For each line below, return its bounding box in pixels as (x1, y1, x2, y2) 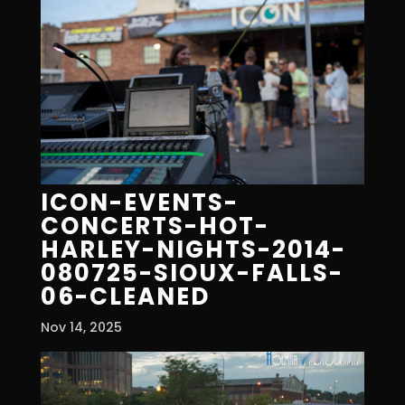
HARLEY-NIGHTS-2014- (40, 232, 346, 266)
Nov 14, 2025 (40, 317, 122, 336)
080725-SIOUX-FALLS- (40, 256, 344, 289)
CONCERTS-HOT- (40, 209, 269, 242)
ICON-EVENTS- (40, 185, 239, 219)
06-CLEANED (40, 279, 210, 313)
